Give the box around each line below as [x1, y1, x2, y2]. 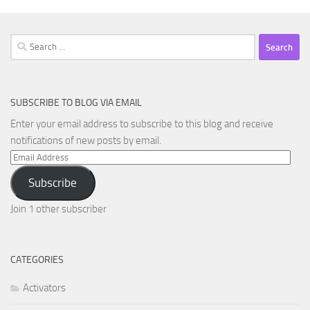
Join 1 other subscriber [10, 202, 107, 215]
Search [10, 35, 39, 48]
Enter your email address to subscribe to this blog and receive [10, 118, 273, 131]
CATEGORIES [10, 253, 64, 266]
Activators [23, 281, 66, 294]
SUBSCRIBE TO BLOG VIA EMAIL [10, 97, 142, 109]
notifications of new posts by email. [10, 134, 161, 147]
